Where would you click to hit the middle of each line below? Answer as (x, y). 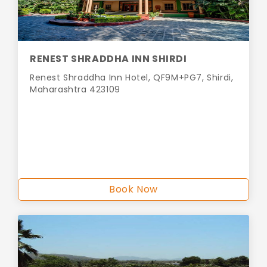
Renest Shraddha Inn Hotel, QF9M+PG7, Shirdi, (132, 78)
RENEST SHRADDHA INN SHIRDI (108, 59)
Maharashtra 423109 (75, 90)
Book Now (133, 190)
